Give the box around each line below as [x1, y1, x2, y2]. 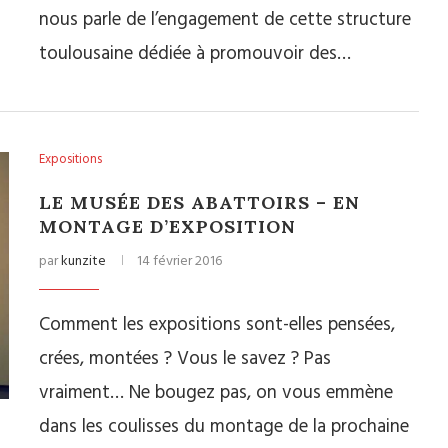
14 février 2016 [137, 250, 222, 273]
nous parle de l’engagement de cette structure [39, 5, 411, 35]
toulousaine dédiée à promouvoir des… [39, 39, 351, 69]
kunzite [61, 250, 106, 273]
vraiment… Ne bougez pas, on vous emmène [39, 378, 393, 408]
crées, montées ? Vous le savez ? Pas [39, 344, 331, 374]
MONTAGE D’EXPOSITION [39, 215, 296, 238]
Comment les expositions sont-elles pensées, [39, 310, 395, 340]
